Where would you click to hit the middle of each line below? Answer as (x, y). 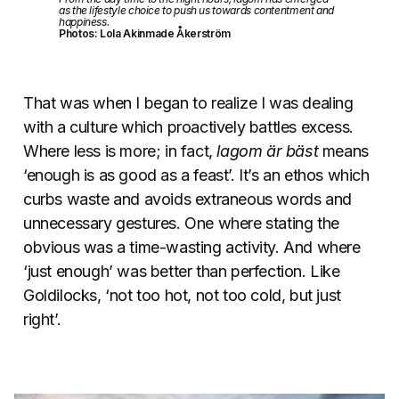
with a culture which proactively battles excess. (188, 127)
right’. (42, 320)
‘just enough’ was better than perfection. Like (182, 272)
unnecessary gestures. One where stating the (181, 224)
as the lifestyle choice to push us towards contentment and (197, 11)
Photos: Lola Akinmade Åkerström (145, 34)
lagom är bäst (268, 151)
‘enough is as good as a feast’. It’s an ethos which (196, 175)
